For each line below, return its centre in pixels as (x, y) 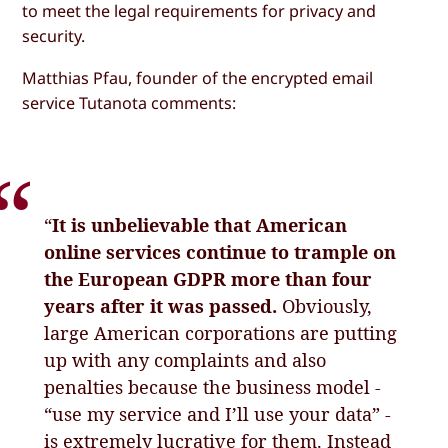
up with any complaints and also (185, 359)
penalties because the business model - (213, 386)
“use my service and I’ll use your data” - (218, 413)
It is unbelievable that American (200, 224)
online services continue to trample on (220, 251)
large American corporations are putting (221, 332)
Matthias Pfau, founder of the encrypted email (198, 77)
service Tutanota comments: (129, 102)
